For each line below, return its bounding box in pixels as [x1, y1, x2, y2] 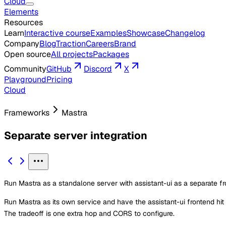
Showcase [127, 28, 165, 38]
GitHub [46, 64, 72, 74]
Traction [56, 38, 86, 49]
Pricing [46, 74, 73, 85]
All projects [51, 49, 93, 60]
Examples [90, 28, 127, 38]
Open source [4, 49, 51, 60]
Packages [93, 49, 129, 60]
